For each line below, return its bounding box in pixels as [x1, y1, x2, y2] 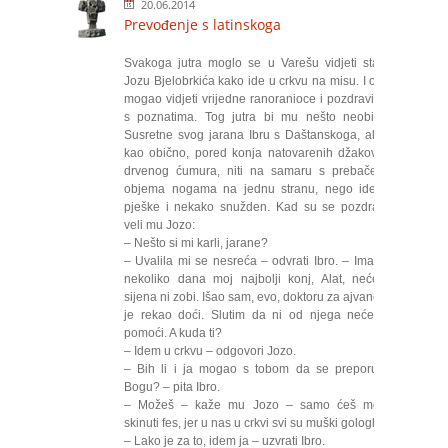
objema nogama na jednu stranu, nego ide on [124, 182, 397, 196]
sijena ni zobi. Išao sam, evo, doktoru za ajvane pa [124, 290, 397, 304]
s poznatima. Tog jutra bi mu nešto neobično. [124, 110, 397, 124]
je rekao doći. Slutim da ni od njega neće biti [124, 308, 397, 322]
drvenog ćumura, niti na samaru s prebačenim [124, 164, 397, 178]
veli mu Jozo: [124, 218, 195, 232]
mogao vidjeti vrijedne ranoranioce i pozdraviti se [124, 92, 397, 106]
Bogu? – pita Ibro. [124, 380, 220, 394]
